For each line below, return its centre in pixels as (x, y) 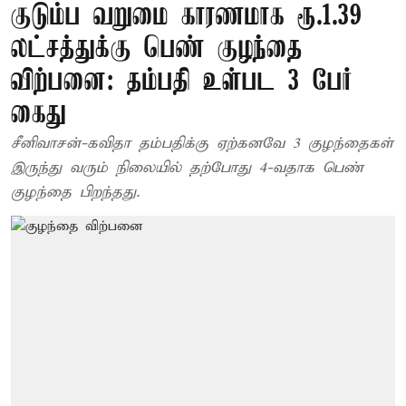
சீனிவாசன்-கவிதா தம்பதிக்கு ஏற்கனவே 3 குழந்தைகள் (202, 144)
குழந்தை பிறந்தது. (75, 193)
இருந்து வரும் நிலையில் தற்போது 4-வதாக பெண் (187, 168)
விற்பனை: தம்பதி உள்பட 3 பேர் (182, 82)
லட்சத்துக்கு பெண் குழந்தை (157, 49)
